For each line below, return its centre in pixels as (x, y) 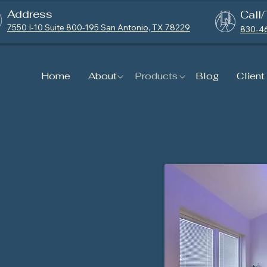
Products (156, 76)
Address (30, 14)
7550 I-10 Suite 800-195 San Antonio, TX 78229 (99, 27)
